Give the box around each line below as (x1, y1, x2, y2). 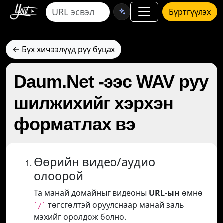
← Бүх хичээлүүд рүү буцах (12, 44, 115, 55)
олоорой (34, 168, 83, 184)
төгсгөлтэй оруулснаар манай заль (46, 199, 184, 210)
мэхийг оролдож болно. (34, 211, 126, 222)
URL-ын (149, 187, 180, 198)
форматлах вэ (14, 114, 135, 134)
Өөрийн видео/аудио (34, 154, 155, 170)
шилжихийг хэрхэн (14, 93, 173, 113)
